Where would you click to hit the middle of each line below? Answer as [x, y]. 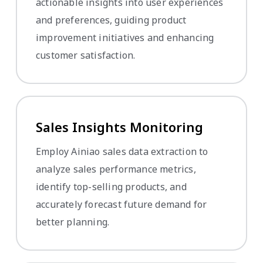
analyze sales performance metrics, [116, 169]
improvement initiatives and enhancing [125, 37]
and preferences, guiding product [111, 20]
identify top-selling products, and [111, 186]
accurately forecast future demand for [122, 204]
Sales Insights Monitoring [119, 127]
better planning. [73, 222]
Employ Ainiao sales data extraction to [122, 151]
